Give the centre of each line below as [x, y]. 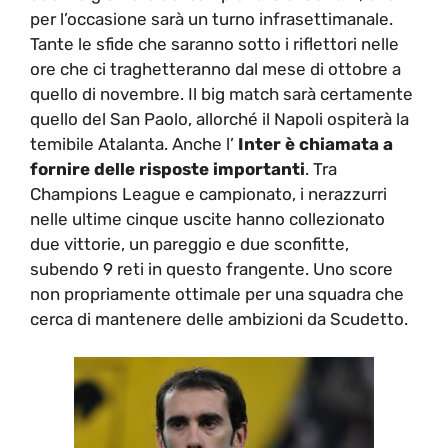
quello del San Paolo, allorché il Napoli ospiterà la [219, 118]
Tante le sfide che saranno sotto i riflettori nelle [214, 43]
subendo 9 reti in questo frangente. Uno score [211, 268]
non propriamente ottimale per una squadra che [217, 293]
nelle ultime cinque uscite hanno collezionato [207, 218]
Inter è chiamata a [315, 143]
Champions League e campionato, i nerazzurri [208, 193]
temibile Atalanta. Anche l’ [134, 143]
